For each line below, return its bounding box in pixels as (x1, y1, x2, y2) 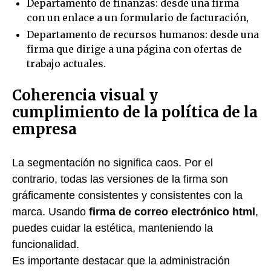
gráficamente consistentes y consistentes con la (12, 189, 243, 201)
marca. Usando (12, 205, 89, 218)
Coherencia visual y (12, 86, 158, 105)
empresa (12, 120, 77, 139)
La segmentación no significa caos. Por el (12, 156, 213, 169)
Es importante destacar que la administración (12, 254, 230, 267)
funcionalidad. (12, 238, 79, 250)
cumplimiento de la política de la (12, 103, 258, 122)
